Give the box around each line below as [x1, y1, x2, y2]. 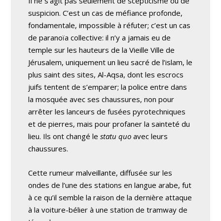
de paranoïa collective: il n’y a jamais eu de [28, 33, 171, 43]
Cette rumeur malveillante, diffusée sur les [28, 168, 173, 178]
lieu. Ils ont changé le [28, 131, 101, 142]
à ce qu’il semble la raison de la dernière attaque [28, 192, 192, 203]
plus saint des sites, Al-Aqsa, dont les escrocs [28, 70, 184, 80]
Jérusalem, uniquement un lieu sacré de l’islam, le [28, 57, 193, 68]
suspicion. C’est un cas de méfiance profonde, [28, 8, 183, 18]
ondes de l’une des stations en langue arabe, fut [28, 180, 192, 190]
